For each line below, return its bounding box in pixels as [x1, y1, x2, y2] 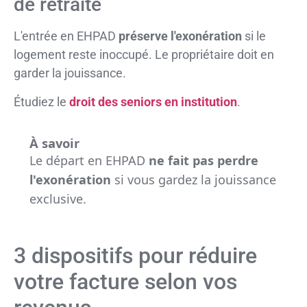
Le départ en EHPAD [29, 151, 149, 169]
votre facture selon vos [14, 269, 237, 295]
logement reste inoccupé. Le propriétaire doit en [14, 47, 274, 62]
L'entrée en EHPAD [14, 29, 119, 44]
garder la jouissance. [14, 66, 126, 81]
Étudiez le [14, 94, 69, 109]
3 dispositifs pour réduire [14, 243, 257, 269]
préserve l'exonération [119, 29, 242, 44]
